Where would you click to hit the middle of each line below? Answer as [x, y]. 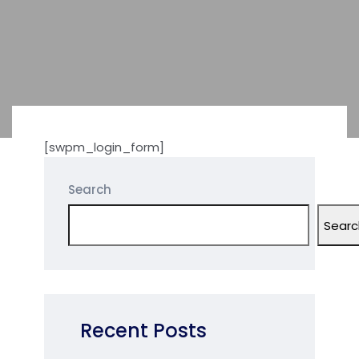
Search [90, 190]
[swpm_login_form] [104, 147]
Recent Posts [143, 331]
